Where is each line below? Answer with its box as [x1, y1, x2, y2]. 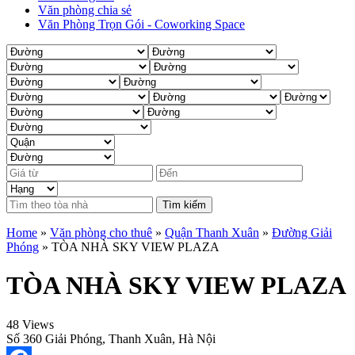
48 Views [6, 317, 54, 331]
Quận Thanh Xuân [165, 226, 259, 239]
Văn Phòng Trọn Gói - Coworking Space [38, 17, 245, 31]
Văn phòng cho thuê [50, 226, 152, 239]
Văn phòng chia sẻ [38, 3, 132, 17]
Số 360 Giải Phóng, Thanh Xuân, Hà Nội [6, 331, 216, 345]
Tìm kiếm [162, 199, 206, 211]
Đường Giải [272, 226, 332, 239]
